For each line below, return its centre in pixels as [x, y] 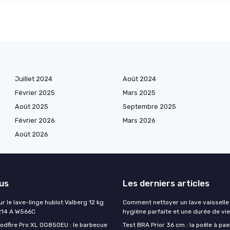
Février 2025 [35, 92]
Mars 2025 [139, 92]
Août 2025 [32, 106]
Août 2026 [32, 134]
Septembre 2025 [149, 106]
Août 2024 [139, 79]
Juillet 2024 [34, 79]
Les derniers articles [166, 183]
